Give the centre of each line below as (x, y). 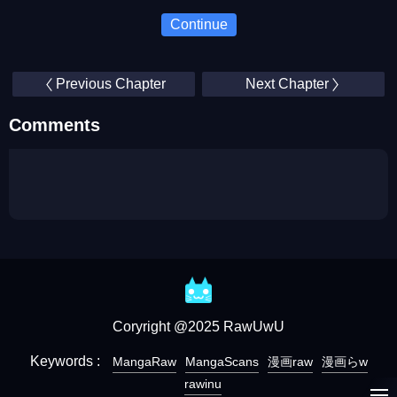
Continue (198, 24)
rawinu (203, 384)
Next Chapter (287, 84)
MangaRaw (144, 362)
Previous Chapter (110, 84)
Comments (54, 125)
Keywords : (66, 361)
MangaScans (222, 362)
